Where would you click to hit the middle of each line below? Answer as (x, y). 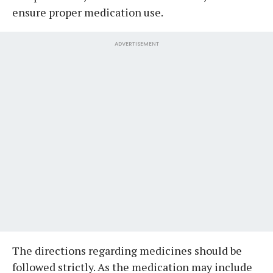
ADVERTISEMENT (136, 44)
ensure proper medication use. (88, 12)
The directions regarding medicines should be (127, 250)
